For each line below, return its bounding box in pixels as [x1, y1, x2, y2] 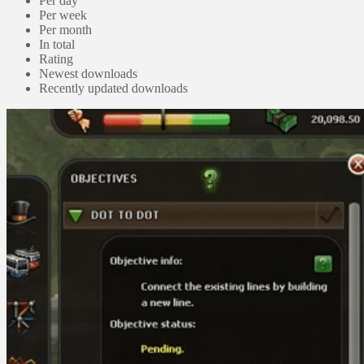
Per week [39, 7, 87, 22]
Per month [39, 22, 92, 37]
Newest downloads [39, 66, 137, 80]
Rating [39, 51, 73, 66]
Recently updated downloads [39, 80, 188, 95]
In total [39, 37, 75, 51]
